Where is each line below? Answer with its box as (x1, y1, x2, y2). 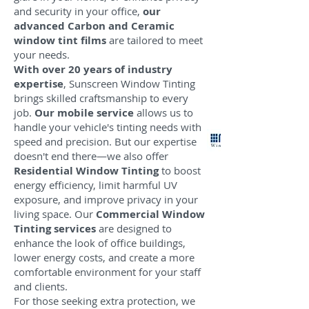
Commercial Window (96, 207, 205, 221)
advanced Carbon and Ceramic (14, 19, 175, 33)
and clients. (14, 279, 68, 293)
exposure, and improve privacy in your (14, 192, 198, 206)
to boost (161, 163, 201, 177)
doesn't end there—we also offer (14, 149, 168, 163)
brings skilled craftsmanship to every (14, 91, 188, 105)
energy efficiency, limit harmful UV (14, 178, 177, 192)
